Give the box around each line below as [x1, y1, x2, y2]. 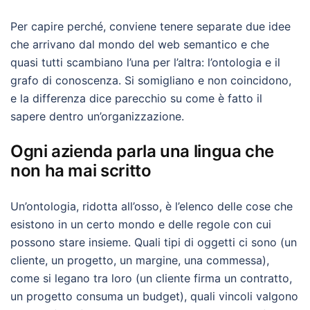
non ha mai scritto [10, 161, 152, 181]
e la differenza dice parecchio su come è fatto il [10, 91, 262, 105]
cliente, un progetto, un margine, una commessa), [10, 253, 269, 267]
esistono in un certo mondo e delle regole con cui [10, 217, 271, 231]
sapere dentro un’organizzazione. [10, 109, 184, 123]
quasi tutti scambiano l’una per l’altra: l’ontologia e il [10, 55, 280, 69]
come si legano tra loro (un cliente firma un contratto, [10, 271, 292, 285]
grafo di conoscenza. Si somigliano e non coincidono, [10, 73, 291, 87]
